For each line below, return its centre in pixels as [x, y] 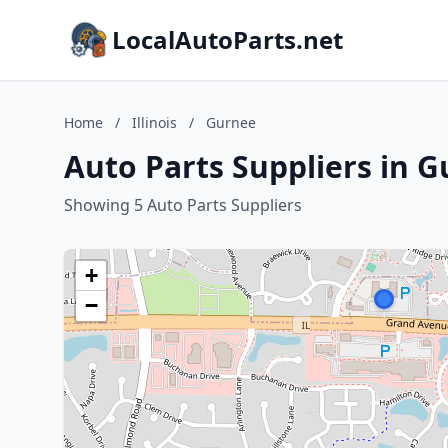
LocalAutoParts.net [227, 39]
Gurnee [231, 122]
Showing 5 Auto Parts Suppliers [183, 205]
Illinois [154, 122]
